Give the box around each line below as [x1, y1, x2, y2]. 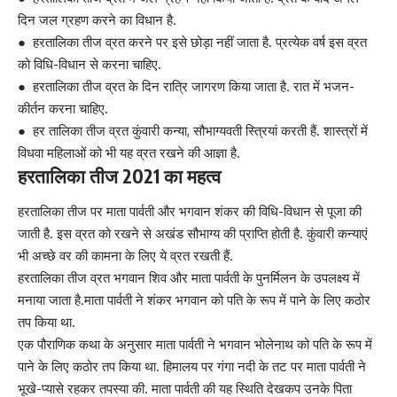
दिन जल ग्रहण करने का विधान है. [18, 12, 176, 29]
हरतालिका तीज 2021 [18, 164, 160, 189]
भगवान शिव [113, 269, 167, 286]
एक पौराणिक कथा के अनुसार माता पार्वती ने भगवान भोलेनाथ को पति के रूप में [18, 335, 372, 353]
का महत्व [164, 164, 221, 189]
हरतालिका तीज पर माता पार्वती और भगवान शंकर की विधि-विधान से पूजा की [18, 202, 362, 220]
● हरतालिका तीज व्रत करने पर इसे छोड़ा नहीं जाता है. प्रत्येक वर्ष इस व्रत [18, 34, 367, 51]
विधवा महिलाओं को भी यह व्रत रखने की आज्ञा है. [18, 144, 240, 162]
